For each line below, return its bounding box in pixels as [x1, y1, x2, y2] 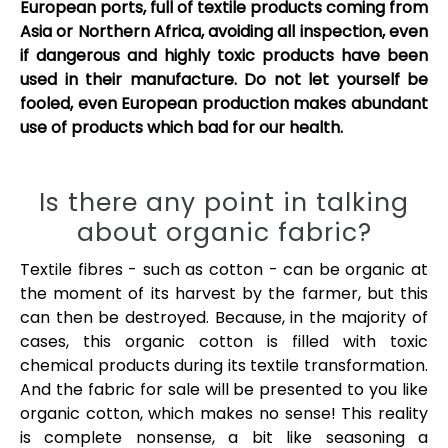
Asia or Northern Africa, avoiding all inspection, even [20, 19, 428, 43]
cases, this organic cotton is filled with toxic [20, 329, 428, 353]
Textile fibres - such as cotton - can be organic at [20, 257, 428, 281]
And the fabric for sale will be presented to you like [20, 377, 428, 401]
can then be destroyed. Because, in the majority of [20, 305, 428, 329]
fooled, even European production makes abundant [20, 91, 428, 115]
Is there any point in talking [39, 184, 409, 220]
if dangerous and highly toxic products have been [20, 43, 428, 67]
